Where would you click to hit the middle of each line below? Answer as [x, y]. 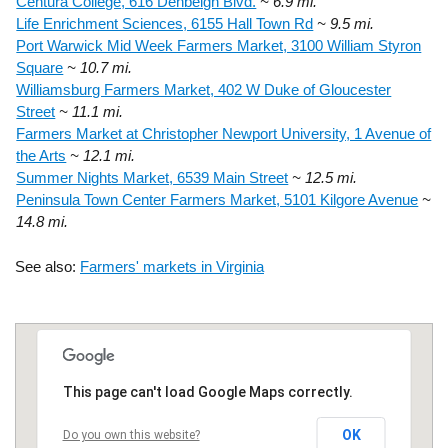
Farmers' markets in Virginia [172, 266]
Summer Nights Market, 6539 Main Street [152, 178]
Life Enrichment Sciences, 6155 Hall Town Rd [165, 24]
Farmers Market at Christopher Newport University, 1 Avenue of [224, 134]
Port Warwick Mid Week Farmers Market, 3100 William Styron [219, 46]
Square [40, 68]
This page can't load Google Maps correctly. [207, 391]
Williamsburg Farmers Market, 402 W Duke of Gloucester [204, 90]
